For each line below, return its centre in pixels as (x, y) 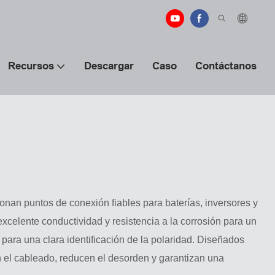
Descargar (109, 66)
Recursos (31, 66)
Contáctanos (226, 66)
